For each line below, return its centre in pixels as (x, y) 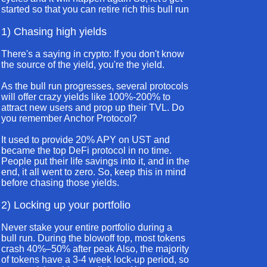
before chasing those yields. (60, 183)
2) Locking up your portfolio (66, 205)
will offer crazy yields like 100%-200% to (86, 97)
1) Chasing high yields (54, 32)
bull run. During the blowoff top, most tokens (93, 238)
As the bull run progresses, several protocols (95, 86)
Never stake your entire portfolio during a (87, 227)
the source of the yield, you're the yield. (83, 65)
